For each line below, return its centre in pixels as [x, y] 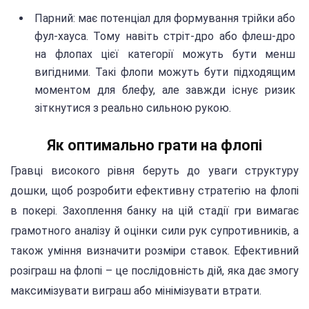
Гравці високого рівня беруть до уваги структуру [154, 171]
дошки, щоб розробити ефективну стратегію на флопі [154, 191]
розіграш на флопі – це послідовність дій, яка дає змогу [154, 271]
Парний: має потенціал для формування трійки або [165, 18]
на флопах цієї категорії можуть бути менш [165, 54]
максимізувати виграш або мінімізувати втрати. [136, 291]
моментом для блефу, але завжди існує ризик [165, 90]
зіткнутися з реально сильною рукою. [133, 108]
